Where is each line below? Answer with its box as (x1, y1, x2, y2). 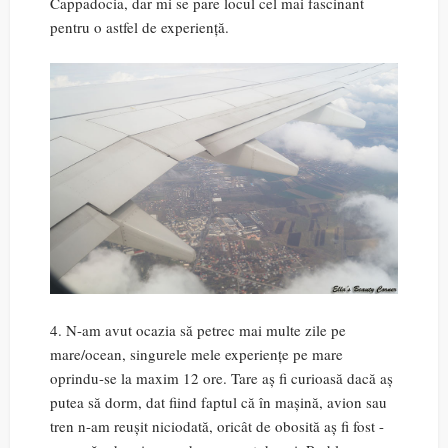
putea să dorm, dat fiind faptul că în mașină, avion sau (50, 392, 387, 413)
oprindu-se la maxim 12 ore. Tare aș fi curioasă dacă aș (50, 368, 393, 389)
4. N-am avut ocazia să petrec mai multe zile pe (50, 320, 346, 341)
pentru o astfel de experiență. (50, 16, 229, 37)
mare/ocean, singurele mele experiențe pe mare (50, 344, 343, 365)
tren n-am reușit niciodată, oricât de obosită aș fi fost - (50, 416, 384, 437)
